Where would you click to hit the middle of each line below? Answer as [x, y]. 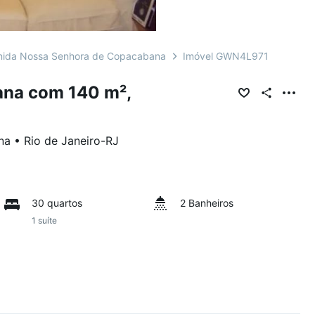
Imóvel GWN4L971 [226, 56]
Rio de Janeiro [62, 141]
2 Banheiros [206, 203]
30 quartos [57, 203]
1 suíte [45, 220]
